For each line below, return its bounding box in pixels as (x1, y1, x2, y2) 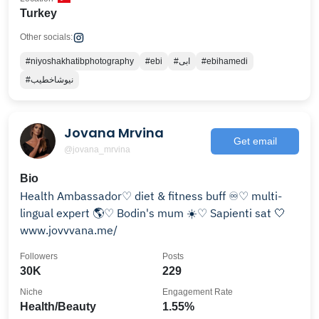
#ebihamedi (202, 56, 248, 66)
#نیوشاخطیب (31, 75, 73, 85)
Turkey (20, 7, 57, 19)
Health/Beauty (20, 300, 96, 313)
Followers (20, 251, 58, 261)
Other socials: (20, 32, 73, 42)
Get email (233, 135, 277, 147)
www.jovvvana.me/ (20, 223, 117, 237)
